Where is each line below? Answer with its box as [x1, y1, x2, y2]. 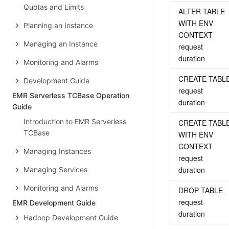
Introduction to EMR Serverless [24, 117, 126, 126]
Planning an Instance [24, 21, 93, 30]
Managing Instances [24, 147, 91, 155]
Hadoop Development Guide [24, 213, 118, 222]
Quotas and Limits [24, 3, 84, 11]
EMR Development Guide [12, 198, 96, 207]
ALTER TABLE [178, 6, 225, 16]
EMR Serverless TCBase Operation [12, 91, 129, 100]
